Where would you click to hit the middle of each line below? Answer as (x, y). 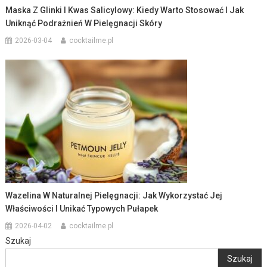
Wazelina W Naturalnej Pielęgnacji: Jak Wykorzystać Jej (114, 195)
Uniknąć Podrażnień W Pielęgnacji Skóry (84, 23)
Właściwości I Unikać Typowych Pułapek (82, 208)
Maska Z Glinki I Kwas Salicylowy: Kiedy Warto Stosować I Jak (125, 10)
